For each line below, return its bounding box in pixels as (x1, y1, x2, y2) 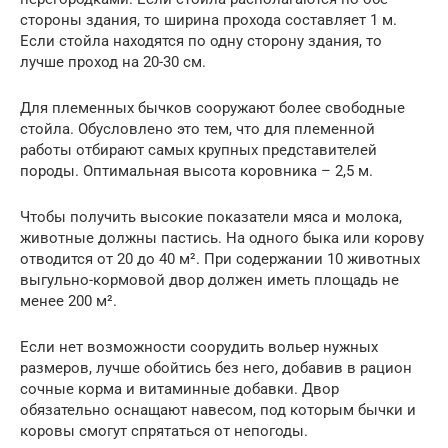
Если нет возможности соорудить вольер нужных (20, 337, 378, 356)
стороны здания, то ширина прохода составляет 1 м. (20, 10, 397, 29)
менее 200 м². (20, 291, 117, 310)
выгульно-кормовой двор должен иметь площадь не (20, 270, 399, 289)
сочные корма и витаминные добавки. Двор (20, 379, 339, 398)
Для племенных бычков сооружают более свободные (20, 98, 405, 117)
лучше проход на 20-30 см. (20, 52, 206, 71)
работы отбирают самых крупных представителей (20, 140, 377, 159)
